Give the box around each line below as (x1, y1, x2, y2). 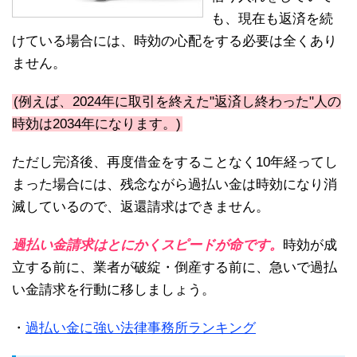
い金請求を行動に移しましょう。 (12, 282, 215, 298)
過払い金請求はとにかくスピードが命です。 (12, 237, 283, 253)
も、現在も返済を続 (211, 11, 333, 27)
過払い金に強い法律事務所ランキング (25, 320, 256, 336)
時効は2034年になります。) (12, 116, 181, 132)
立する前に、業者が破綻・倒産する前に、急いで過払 (12, 260, 337, 276)
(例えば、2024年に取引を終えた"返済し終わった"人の (14, 94, 341, 110)
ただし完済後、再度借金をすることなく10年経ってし (12, 155, 338, 171)
